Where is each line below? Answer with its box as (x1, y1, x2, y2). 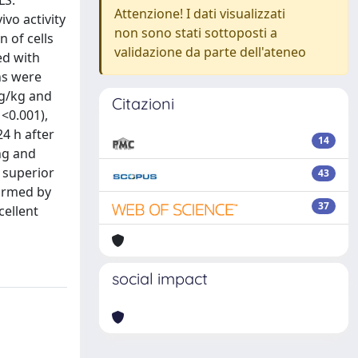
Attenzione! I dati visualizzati (114, 5, 285, 22)
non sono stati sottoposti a (114, 24, 277, 42)
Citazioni (112, 93, 174, 113)
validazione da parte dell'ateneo (114, 43, 306, 61)
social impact (112, 268, 208, 288)
